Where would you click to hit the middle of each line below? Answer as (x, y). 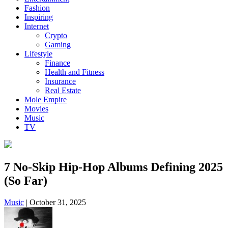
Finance (58, 63)
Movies (36, 109)
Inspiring (39, 17)
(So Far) (26, 180)
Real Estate (63, 90)
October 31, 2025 (57, 202)
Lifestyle (38, 54)
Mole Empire (46, 99)
